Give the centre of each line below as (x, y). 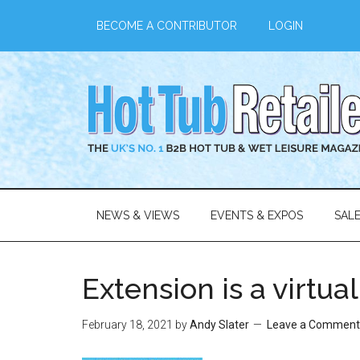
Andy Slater (219, 325)
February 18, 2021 (127, 325)
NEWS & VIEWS (137, 215)
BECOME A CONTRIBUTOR (166, 26)
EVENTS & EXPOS (256, 215)
